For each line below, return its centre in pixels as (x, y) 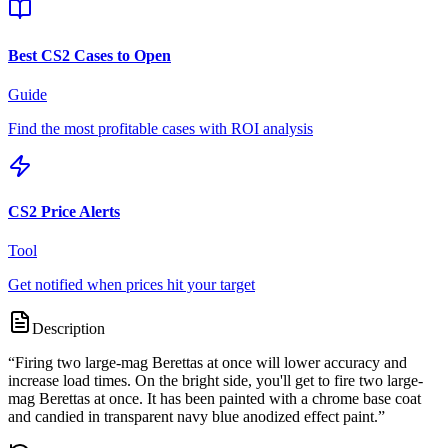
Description (68, 329)
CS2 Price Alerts (64, 212)
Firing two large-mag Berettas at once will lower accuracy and (211, 363)
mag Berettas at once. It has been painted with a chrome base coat (214, 399)
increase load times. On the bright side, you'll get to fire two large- (215, 381)
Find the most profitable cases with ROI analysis (160, 128)
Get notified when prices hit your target (131, 285)
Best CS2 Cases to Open (89, 55)
